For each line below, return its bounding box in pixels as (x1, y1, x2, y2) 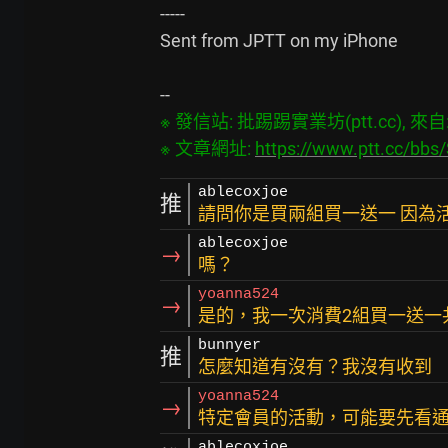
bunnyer (198, 337, 261, 355)
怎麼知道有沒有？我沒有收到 (198, 356, 432, 378)
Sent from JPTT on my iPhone (160, 30, 398, 52)
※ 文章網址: (160, 138, 255, 160)
